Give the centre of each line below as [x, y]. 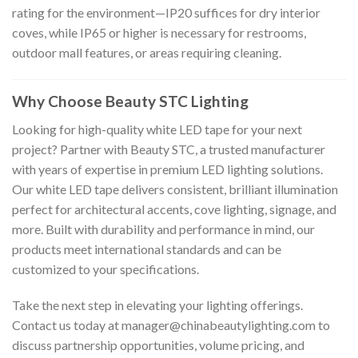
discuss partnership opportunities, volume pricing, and [158, 345]
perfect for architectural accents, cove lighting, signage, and [174, 209]
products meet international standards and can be [147, 249]
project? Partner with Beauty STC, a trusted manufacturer [169, 149]
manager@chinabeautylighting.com [219, 325]
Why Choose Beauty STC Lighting [130, 101]
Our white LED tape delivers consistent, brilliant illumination [175, 189]
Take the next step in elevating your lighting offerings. [157, 305]
